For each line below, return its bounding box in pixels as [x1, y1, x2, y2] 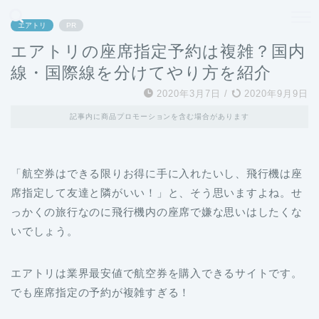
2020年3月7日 [157, 88, 221, 99]
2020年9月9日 [241, 88, 308, 99]
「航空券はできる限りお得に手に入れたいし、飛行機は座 [11, 167, 303, 179]
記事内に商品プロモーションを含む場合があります [69, 113, 250, 120]
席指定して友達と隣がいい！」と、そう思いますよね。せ [11, 187, 303, 199]
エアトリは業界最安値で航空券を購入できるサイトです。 [11, 267, 303, 279]
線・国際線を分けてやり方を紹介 [11, 63, 271, 82]
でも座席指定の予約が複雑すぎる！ [11, 286, 191, 298]
